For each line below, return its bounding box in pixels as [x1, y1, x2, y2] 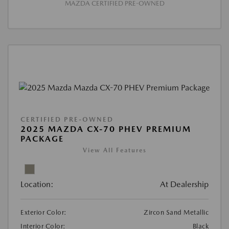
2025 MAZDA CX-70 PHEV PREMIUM [20, 124, 191, 134]
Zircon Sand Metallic [144, 208, 209, 216]
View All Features [82, 146, 147, 154]
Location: [20, 179, 54, 189]
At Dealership [160, 179, 209, 189]
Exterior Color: [20, 208, 67, 216]
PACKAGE [20, 133, 64, 144]
